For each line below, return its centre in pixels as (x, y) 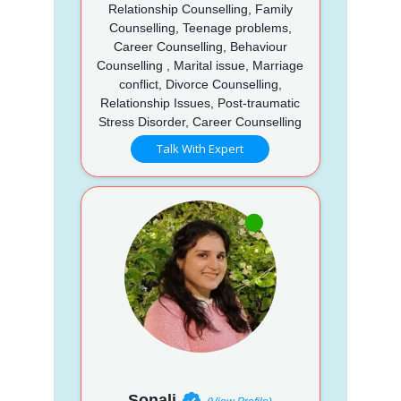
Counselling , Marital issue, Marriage (200, 65)
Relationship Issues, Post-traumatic (200, 102)
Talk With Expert (200, 148)
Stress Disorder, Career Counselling (200, 121)
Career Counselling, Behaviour (200, 46)
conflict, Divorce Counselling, (200, 84)
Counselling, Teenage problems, (200, 27)
